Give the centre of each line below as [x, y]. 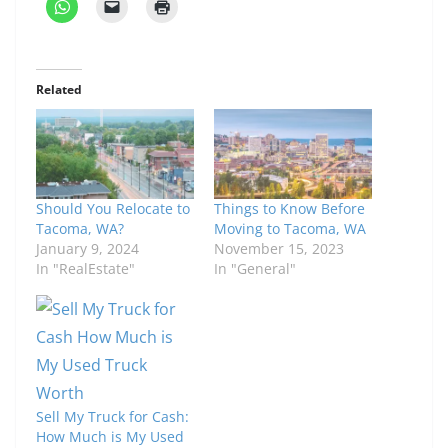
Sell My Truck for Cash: [112, 417]
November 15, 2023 [279, 249]
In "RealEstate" [85, 269]
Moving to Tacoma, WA [290, 229]
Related [59, 90]
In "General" [255, 269]
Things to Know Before [289, 209]
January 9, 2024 [87, 249]
